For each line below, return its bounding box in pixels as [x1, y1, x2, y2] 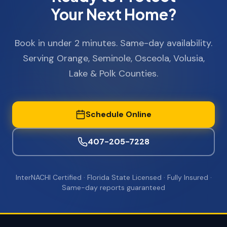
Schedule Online [86, 109, 152, 120]
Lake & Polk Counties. [69, 67, 158, 80]
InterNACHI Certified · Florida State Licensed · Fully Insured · [15, 173, 212, 182]
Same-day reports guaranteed [62, 183, 165, 192]
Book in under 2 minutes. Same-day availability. [15, 37, 212, 49]
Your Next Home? [50, 5, 177, 24]
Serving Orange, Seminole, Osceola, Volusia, [22, 52, 205, 64]
